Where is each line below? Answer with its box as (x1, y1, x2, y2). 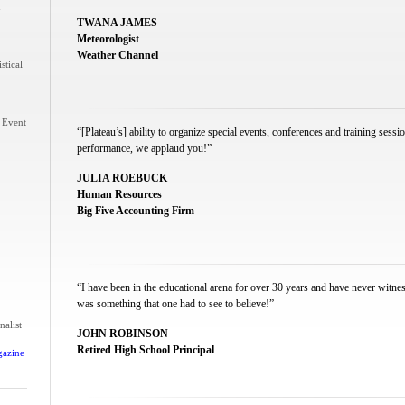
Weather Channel (76, 49, 158, 61)
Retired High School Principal (76, 344, 214, 356)
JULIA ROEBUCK (76, 172, 167, 184)
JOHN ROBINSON (76, 327, 168, 340)
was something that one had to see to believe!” (76, 297, 274, 310)
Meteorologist (76, 33, 139, 45)
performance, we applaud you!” (76, 142, 212, 155)
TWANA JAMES (76, 16, 157, 29)
